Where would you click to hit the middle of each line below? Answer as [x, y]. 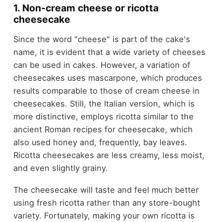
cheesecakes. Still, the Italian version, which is [104, 103]
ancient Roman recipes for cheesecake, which [103, 129]
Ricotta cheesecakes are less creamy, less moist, [109, 155]
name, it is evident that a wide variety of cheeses [109, 52]
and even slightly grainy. [62, 168]
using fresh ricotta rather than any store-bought [107, 203]
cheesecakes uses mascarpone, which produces [108, 78]
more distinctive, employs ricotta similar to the [103, 116]
